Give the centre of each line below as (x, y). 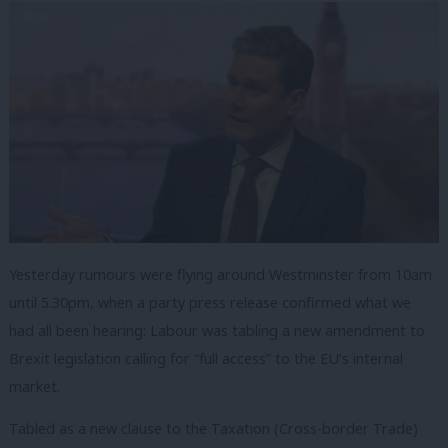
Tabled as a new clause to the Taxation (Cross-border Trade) (213, 428)
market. (34, 387)
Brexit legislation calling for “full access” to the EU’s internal (206, 359)
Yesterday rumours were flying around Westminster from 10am (220, 275)
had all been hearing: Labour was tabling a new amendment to (217, 331)
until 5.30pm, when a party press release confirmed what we (210, 303)
